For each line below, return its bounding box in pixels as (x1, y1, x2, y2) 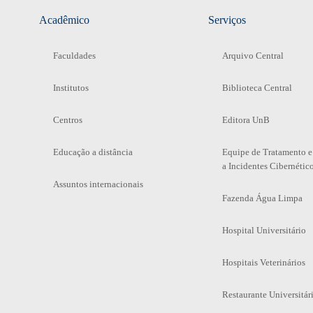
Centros (52, 114, 82, 125)
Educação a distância (52, 146, 133, 157)
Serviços (208, 13, 246, 26)
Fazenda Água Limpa (221, 192, 303, 203)
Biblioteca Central (221, 82, 292, 93)
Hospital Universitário (221, 224, 306, 235)
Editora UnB (221, 114, 270, 125)
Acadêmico (38, 13, 89, 26)
